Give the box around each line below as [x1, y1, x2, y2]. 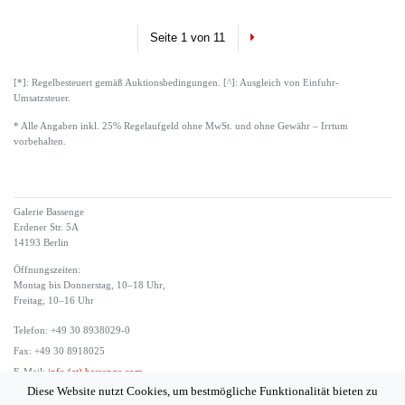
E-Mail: [14, 367, 45, 378]
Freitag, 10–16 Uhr [14, 295, 94, 306]
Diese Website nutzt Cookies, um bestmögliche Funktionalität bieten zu [27, 384, 378, 399]
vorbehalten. [14, 136, 66, 146]
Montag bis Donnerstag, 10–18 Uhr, [14, 279, 165, 290]
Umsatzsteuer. [14, 93, 71, 104]
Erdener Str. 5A [14, 221, 79, 232]
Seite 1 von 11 [150, 30, 226, 44]
